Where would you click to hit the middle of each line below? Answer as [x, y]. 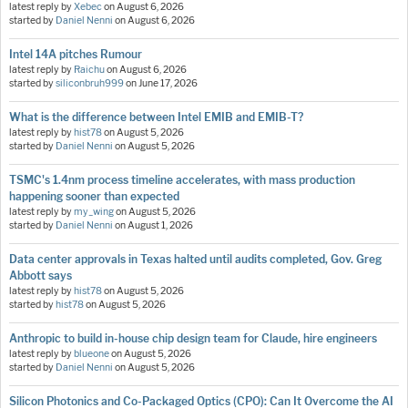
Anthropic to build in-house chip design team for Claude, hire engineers [193, 338]
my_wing [94, 211]
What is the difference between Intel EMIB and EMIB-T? [156, 117]
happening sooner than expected [94, 196]
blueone [92, 353]
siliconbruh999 [90, 83]
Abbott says [41, 275]
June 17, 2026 [168, 83]
